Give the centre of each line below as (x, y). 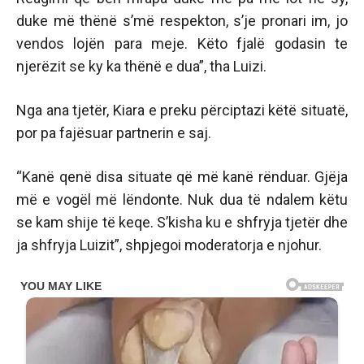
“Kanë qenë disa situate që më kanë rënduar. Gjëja (182, 177)
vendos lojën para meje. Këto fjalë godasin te (182, 43)
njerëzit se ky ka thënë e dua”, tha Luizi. (141, 66)
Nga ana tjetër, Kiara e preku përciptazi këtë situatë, (182, 110)
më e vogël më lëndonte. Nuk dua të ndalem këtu (182, 199)
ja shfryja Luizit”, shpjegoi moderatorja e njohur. (169, 245)
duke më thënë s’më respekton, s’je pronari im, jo (182, 21)
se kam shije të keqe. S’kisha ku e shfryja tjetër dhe (182, 222)
